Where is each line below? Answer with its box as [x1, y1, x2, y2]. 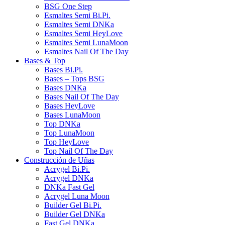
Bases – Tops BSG [44, 74, 104, 83]
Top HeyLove [44, 138, 89, 147]
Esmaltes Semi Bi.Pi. [44, 11, 110, 20]
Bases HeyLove [44, 101, 95, 110]
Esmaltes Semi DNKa [44, 20, 114, 29]
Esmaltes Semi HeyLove [44, 29, 123, 38]
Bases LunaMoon [44, 110, 100, 120]
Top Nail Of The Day [44, 147, 113, 156]
